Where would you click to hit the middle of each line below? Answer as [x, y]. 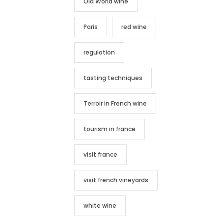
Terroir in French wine [115, 103]
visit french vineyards [116, 180]
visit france [100, 154]
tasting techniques [113, 78]
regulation [99, 52]
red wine [134, 27]
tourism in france [110, 129]
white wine [100, 206]
